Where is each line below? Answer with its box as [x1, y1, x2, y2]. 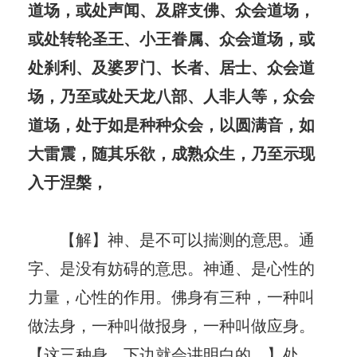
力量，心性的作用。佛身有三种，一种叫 [28, 284, 315, 308]
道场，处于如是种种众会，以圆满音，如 [28, 112, 315, 135]
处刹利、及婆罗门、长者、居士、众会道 [28, 54, 315, 78]
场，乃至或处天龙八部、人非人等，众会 [28, 83, 315, 107]
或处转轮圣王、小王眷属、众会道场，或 [28, 25, 315, 49]
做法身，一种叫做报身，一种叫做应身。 [28, 312, 315, 336]
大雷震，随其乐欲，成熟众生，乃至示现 [28, 140, 315, 164]
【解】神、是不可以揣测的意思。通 [28, 226, 315, 250]
